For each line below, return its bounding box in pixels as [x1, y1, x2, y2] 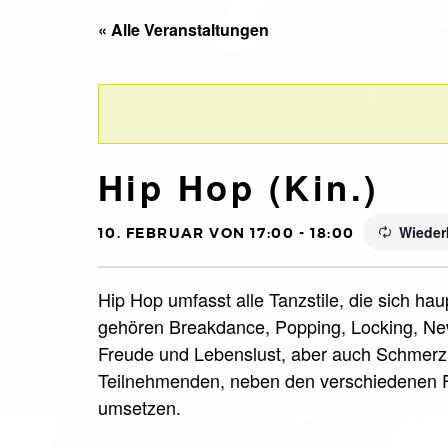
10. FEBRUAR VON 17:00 [98, 223, 295, 242]
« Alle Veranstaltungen [98, 17, 269, 41]
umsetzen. [98, 393, 181, 420]
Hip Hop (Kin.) [98, 161, 380, 212]
